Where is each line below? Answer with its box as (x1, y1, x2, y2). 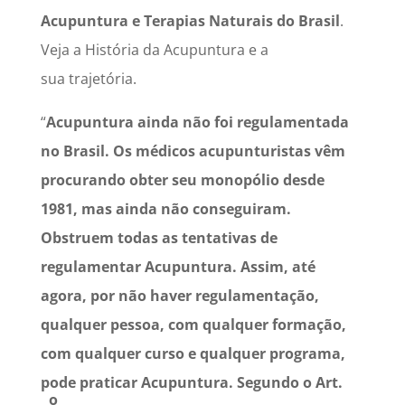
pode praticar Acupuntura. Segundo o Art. (40, 372, 343, 392)
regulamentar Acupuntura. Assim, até (40, 256, 316, 277)
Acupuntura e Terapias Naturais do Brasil (40, 10, 340, 31)
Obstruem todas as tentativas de (40, 227, 278, 248)
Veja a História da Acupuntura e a (40, 39, 268, 60)
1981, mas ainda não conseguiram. (40, 198, 291, 219)
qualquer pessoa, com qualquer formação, (40, 314, 346, 334)
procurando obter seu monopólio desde (40, 169, 325, 190)
